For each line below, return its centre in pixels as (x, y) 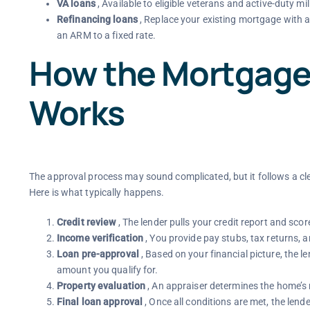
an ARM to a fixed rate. (106, 35)
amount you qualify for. (107, 270)
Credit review (86, 222)
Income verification (100, 238)
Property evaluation (101, 285)
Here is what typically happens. (97, 192)
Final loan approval (100, 301)
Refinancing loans (97, 19)
